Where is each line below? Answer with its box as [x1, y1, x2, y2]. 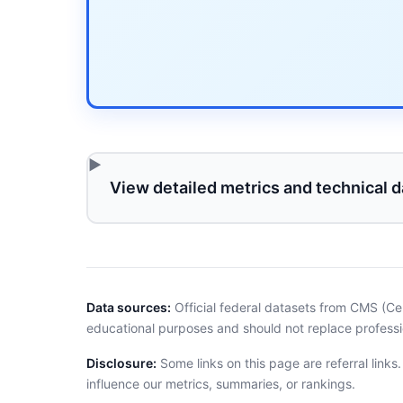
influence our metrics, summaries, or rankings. [86, 376, 355, 391]
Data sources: [86, 300, 171, 315]
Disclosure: [86, 355, 157, 371]
